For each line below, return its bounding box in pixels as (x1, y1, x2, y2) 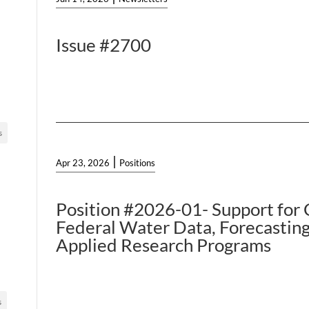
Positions (119, 157, 156, 169)
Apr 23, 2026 (56, 157, 110, 169)
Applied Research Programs (56, 234, 272, 257)
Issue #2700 (56, 34, 152, 57)
